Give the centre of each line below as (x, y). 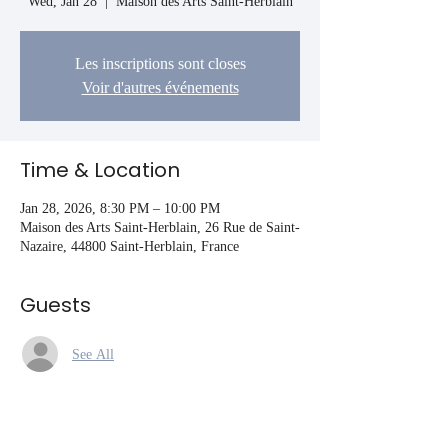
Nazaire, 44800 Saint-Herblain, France (129, 247)
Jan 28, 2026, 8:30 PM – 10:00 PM (120, 209)
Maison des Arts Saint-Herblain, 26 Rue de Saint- (160, 228)
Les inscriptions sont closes (160, 64)
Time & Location (100, 170)
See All (93, 354)
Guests (55, 305)
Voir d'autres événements (160, 88)
